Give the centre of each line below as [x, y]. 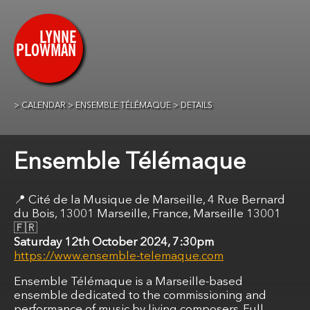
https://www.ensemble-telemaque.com [119, 256]
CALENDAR [44, 106]
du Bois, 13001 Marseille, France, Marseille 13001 [147, 214]
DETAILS [197, 106]
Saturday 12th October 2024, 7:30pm [114, 242]
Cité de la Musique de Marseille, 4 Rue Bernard [157, 200]
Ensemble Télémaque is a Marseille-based [128, 282]
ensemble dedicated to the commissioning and [140, 295]
